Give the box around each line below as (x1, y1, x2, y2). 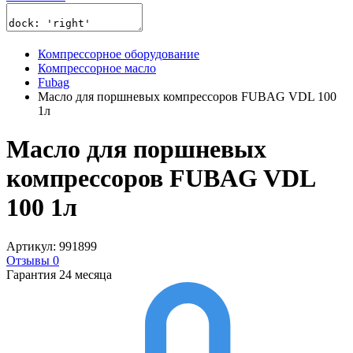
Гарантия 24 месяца (6, 267, 112, 281)
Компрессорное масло (38, 61, 156, 75)
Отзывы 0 (6, 253, 59, 267)
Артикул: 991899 (6, 239, 97, 253)
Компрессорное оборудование (38, 46, 199, 61)
